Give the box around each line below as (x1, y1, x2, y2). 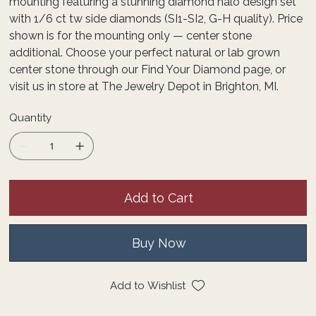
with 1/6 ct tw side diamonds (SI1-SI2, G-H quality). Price (9, 11, 303, 25)
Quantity (9, 111, 52, 124)
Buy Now (131, 235, 186, 250)
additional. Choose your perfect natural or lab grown (9, 45, 281, 59)
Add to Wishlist (109, 279, 186, 292)
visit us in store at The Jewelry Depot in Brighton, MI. (9, 79, 279, 93)
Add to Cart (124, 190, 193, 205)
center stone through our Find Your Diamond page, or (9, 62, 286, 76)
